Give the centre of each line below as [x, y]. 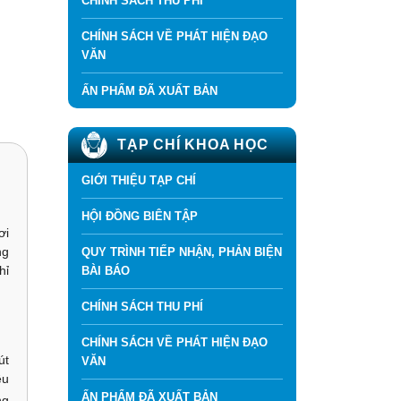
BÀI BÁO [106, 271]
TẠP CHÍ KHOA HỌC [193, 145]
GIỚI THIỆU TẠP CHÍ [139, 180]
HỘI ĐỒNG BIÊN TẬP [140, 216]
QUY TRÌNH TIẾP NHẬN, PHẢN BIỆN [182, 252]
